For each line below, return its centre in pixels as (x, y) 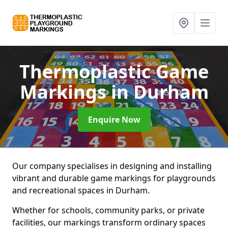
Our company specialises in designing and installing (112, 166)
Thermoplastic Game (114, 72)
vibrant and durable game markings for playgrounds (114, 178)
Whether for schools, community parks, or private (108, 210)
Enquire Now (114, 120)
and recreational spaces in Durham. (81, 190)
